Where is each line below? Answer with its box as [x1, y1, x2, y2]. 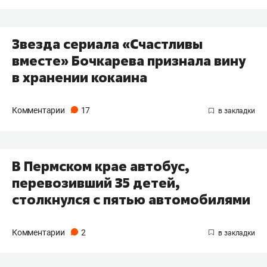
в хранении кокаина [12, 68, 147, 86]
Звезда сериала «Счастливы [12, 35, 203, 53]
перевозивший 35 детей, [12, 173, 180, 192]
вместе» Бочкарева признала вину [12, 51, 246, 70]
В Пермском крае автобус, [12, 157, 190, 175]
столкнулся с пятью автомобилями [12, 190, 250, 209]
